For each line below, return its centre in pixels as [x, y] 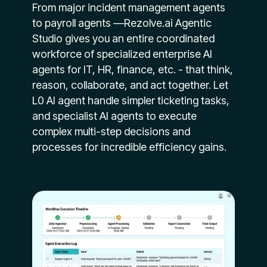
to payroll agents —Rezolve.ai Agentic [122, 23]
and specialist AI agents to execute [115, 116]
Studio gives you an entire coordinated [124, 39]
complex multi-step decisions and [111, 132]
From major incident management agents [129, 8]
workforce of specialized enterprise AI [122, 54]
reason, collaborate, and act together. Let [131, 85]
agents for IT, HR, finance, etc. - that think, [133, 70]
